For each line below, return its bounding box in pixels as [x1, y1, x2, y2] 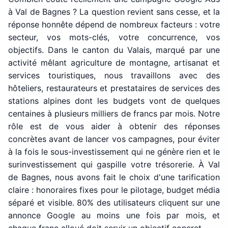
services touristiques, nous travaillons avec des [8, 70, 220, 80]
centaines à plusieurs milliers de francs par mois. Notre [8, 108, 220, 119]
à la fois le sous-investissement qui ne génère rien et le [8, 147, 220, 157]
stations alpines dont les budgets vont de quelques [8, 96, 220, 106]
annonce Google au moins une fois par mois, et [8, 210, 220, 220]
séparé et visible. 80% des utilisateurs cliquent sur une [8, 197, 220, 208]
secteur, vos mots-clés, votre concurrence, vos [8, 32, 220, 42]
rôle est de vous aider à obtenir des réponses [8, 121, 220, 131]
